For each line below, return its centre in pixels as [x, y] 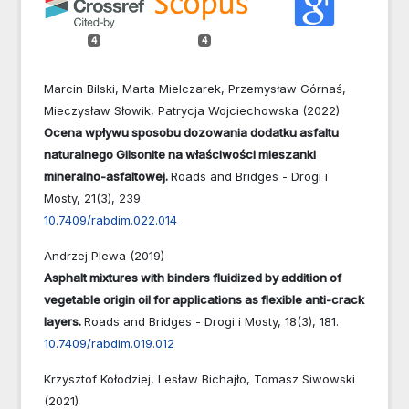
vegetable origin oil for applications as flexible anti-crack [204, 299]
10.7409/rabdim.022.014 [110, 220]
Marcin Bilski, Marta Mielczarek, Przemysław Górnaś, [195, 88]
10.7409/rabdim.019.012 [109, 343]
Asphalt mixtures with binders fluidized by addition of [193, 277]
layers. [64, 321]
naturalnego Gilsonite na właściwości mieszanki [180, 154]
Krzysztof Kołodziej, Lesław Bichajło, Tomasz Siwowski [199, 378]
